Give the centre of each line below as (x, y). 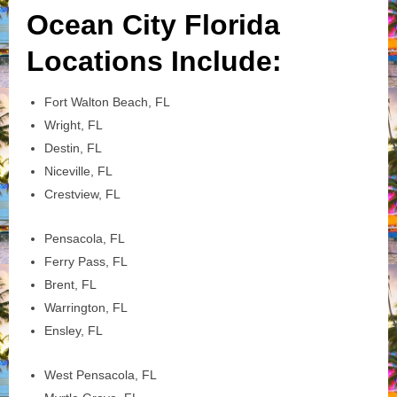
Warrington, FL (86, 307)
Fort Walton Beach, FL (107, 101)
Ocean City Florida (153, 24)
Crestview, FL (82, 194)
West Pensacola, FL (101, 374)
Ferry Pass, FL (86, 261)
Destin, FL (73, 148)
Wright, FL (74, 125)
